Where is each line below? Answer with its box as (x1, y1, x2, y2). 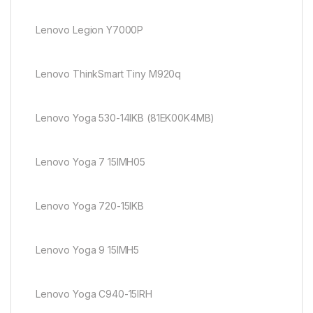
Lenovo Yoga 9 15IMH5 (36, 243, 140, 256)
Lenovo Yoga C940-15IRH (36, 287, 152, 300)
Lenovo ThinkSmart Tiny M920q (36, 67, 182, 80)
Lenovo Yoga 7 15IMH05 (36, 155, 146, 168)
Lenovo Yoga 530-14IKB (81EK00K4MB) (36, 111, 215, 124)
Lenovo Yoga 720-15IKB (36, 199, 145, 212)
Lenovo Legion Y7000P (36, 23, 144, 36)
